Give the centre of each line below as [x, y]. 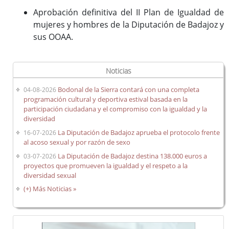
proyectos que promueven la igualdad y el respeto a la [106, 165]
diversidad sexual [50, 175]
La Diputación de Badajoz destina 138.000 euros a [133, 156]
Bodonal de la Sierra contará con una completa [129, 90]
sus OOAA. [53, 37]
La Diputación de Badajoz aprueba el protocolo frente [139, 132]
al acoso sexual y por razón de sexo [77, 142]
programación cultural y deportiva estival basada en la [106, 99]
